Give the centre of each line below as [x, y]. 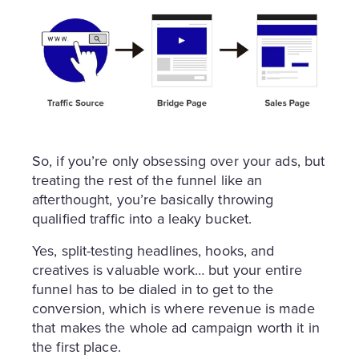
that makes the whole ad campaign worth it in [176, 328]
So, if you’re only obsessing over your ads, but [179, 161]
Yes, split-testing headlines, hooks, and [153, 251]
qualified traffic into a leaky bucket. [142, 219]
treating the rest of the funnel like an [147, 181]
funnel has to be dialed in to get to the [153, 290]
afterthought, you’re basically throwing [153, 200]
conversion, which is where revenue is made [173, 309]
